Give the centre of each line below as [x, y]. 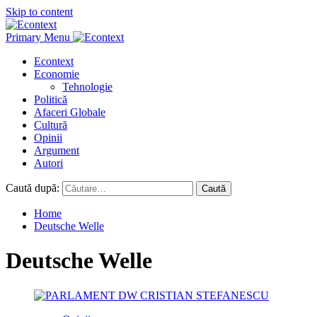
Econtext [54, 61]
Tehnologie [87, 87]
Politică [51, 99]
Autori [48, 163]
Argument [57, 150]
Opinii [48, 138]
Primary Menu [38, 37]
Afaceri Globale [70, 112]
